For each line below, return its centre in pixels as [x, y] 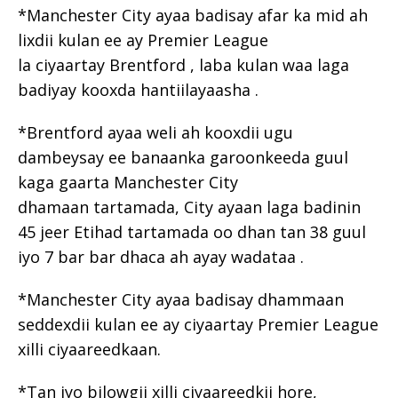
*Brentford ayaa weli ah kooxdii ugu [155, 132]
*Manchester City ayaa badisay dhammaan [181, 299]
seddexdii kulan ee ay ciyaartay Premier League [198, 324]
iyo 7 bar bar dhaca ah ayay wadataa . [161, 256]
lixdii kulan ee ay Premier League [143, 40]
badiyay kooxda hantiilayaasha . [138, 89]
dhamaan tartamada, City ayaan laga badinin [189, 207]
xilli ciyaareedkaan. [89, 349]
